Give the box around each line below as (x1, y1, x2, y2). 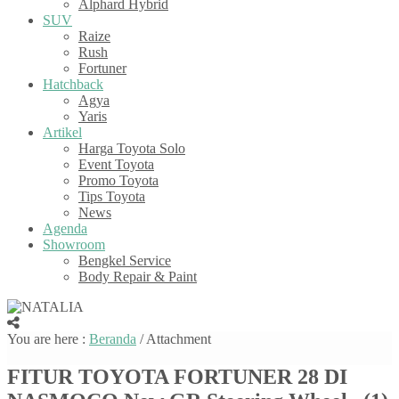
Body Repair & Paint (78, 269, 197, 284)
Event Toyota (78, 157, 154, 172)
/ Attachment (136, 331, 211, 346)
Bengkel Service (78, 253, 171, 268)
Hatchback (43, 77, 103, 92)
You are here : (7, 331, 89, 346)
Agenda (43, 221, 87, 236)
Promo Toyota (78, 173, 159, 188)
